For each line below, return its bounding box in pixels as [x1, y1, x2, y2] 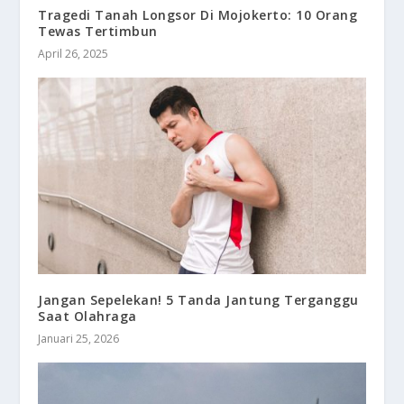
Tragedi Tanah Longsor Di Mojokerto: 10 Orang [38, 6, 358, 24]
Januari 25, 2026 [38, 330, 120, 346]
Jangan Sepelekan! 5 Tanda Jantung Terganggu [38, 290, 359, 308]
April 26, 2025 [38, 46, 109, 62]
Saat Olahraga [38, 307, 137, 325]
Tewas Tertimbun [38, 23, 158, 41]
